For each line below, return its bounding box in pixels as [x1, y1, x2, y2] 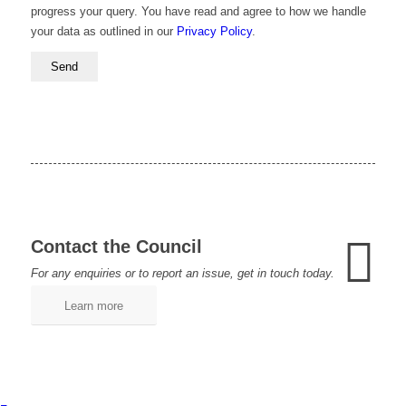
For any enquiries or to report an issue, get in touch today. [30, 266, 334, 281]
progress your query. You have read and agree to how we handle [30, 5, 366, 19]
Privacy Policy [176, 24, 252, 39]
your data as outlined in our [30, 24, 177, 39]
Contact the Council [30, 237, 202, 257]
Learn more [63, 299, 123, 314]
